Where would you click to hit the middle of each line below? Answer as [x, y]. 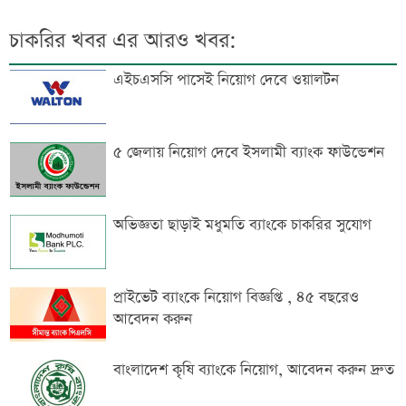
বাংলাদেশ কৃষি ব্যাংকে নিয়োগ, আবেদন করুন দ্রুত [254, 371]
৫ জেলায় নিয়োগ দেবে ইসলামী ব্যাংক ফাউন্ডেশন [249, 153]
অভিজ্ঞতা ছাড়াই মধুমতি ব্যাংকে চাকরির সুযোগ [242, 226]
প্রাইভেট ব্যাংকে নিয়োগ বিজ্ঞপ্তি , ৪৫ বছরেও [236, 298]
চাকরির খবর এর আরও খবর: [123, 41]
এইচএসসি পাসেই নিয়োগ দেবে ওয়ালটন [226, 81]
